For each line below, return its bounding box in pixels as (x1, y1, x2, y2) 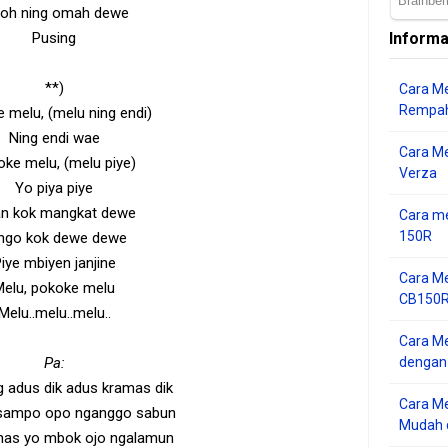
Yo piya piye (15, 179, 93, 197)
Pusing (32, 29, 76, 47)
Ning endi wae (8, 129, 100, 147)
